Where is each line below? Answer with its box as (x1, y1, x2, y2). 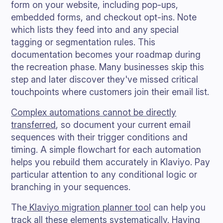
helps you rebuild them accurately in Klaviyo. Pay (11, 157, 211, 167)
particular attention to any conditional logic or (11, 169, 198, 180)
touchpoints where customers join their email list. (11, 87, 210, 97)
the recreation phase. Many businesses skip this (11, 62, 205, 72)
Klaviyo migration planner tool (27, 202, 151, 213)
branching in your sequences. (11, 182, 131, 192)
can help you (151, 202, 206, 213)
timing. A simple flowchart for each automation (11, 144, 202, 155)
